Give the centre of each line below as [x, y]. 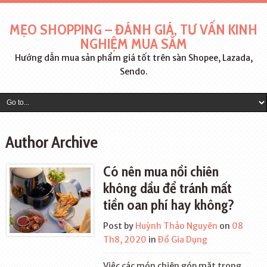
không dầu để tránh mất [168, 188]
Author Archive [51, 142]
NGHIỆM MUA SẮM [133, 44]
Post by [119, 226]
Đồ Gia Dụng [183, 240]
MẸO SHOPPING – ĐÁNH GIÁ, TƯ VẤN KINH [133, 30]
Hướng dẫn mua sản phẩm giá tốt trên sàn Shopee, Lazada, [133, 58]
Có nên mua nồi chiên [161, 171]
